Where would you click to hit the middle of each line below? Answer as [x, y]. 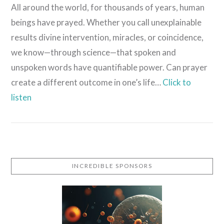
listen [21, 97]
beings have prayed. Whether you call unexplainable [106, 22]
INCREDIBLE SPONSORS [112, 166]
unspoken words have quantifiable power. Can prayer [109, 67]
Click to [177, 82]
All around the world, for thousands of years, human [108, 7]
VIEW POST [112, 139]
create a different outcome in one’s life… [87, 82]
